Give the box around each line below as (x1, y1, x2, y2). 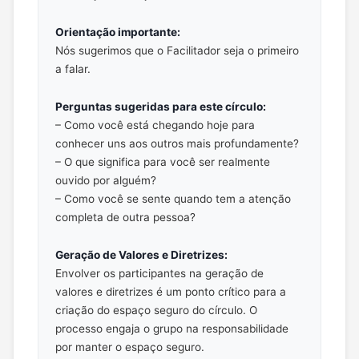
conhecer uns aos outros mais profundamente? (54, 136, 299, 150)
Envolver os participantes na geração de (54, 266, 264, 280)
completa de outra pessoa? (54, 210, 196, 224)
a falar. (54, 62, 91, 75)
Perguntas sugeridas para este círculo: (54, 99, 266, 113)
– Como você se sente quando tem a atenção (54, 192, 291, 205)
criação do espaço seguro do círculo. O (54, 303, 257, 317)
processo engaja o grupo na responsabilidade (54, 321, 288, 335)
